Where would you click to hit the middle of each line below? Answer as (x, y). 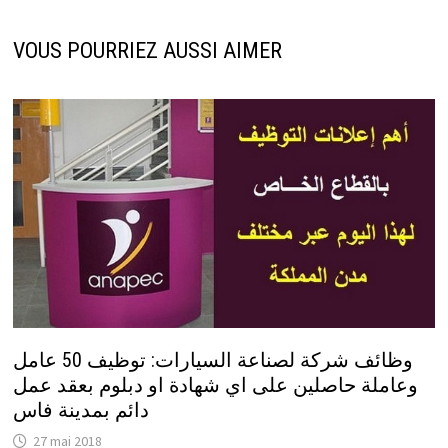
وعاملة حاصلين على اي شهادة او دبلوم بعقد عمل (215, 385)
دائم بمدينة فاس (80, 410)
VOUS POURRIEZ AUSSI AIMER (147, 51)
